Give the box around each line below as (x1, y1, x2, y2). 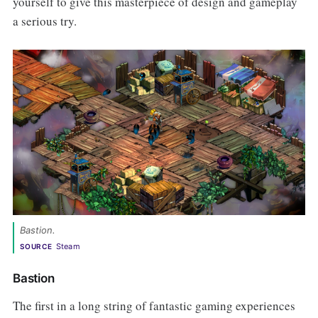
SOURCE (19, 241, 53, 251)
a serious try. (12, 13, 77, 30)
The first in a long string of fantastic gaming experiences (12, 297, 295, 314)
